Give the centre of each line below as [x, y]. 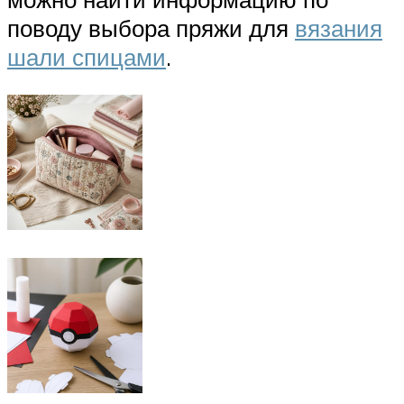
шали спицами [87, 57]
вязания [339, 28]
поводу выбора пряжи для [151, 28]
